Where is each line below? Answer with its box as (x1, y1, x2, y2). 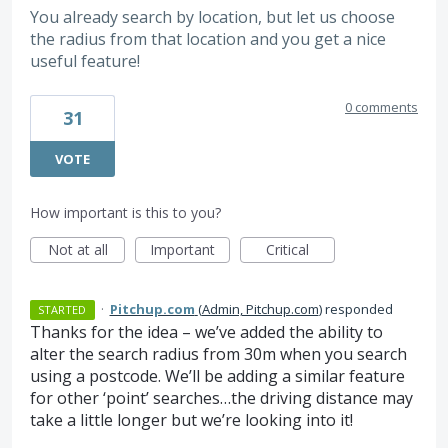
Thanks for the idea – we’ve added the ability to (30, 320, 383, 343)
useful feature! (30, 50, 140, 73)
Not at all (47, 239, 108, 259)
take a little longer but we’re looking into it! (30, 408, 353, 431)
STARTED (38, 301, 87, 317)
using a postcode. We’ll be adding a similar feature (30, 364, 405, 387)
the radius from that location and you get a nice (30, 28, 386, 51)
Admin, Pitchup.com (201, 299, 319, 318)
